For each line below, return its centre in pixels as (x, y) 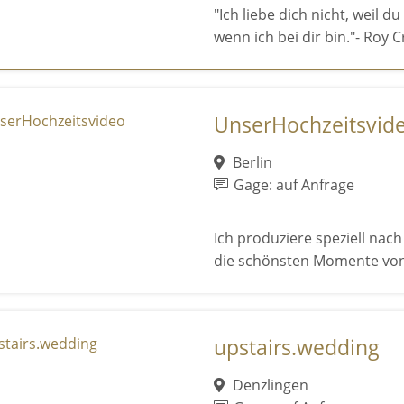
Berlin (251, 163)
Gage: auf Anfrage (292, 185)
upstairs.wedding (296, 347)
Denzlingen (269, 386)
